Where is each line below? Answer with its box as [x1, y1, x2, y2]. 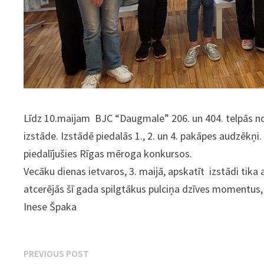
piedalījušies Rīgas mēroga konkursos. [24, 146, 193, 160]
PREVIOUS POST [24, 247, 90, 259]
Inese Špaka [24, 199, 77, 213]
